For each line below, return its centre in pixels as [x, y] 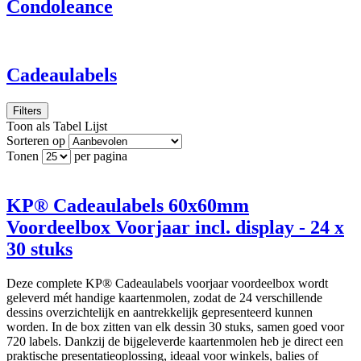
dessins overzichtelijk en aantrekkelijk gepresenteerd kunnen [160, 312]
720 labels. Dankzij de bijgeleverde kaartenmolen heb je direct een [175, 341]
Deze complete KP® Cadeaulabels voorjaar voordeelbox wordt [167, 283]
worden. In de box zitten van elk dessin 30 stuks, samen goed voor [175, 326]
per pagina [101, 156]
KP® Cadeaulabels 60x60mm [128, 205]
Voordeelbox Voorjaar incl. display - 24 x [175, 227]
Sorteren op [36, 140]
